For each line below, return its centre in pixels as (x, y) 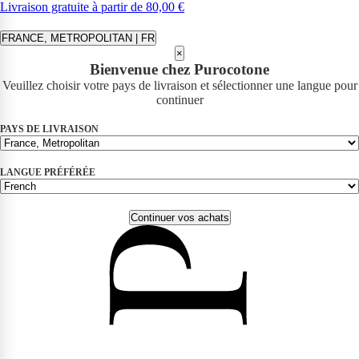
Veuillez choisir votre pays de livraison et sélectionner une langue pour (179, 85)
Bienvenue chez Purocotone (179, 69)
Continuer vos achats (179, 218)
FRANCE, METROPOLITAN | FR (78, 38)
